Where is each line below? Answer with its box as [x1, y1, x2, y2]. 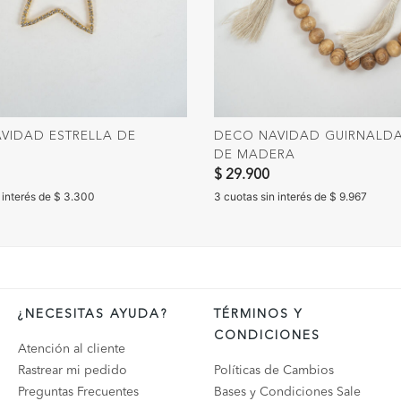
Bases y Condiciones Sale [213, 386, 361, 398]
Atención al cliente [17, 343, 125, 355]
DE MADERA [214, 148, 295, 161]
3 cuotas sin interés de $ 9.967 [214, 190, 367, 203]
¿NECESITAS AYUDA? [17, 308, 167, 320]
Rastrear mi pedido [17, 364, 127, 377]
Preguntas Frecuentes [17, 386, 139, 398]
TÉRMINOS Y [213, 308, 303, 320]
